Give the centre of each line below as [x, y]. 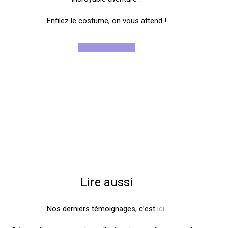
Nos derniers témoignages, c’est [102, 209]
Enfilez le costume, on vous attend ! [106, 21]
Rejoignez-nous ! [106, 48]
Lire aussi [106, 182]
